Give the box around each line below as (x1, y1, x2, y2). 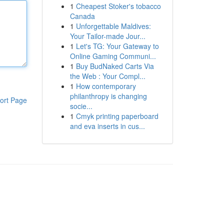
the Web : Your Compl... (69, 71, 145, 81)
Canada (69, 11, 95, 21)
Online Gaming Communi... (69, 51, 156, 61)
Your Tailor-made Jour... (69, 31, 145, 41)
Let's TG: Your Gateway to (75, 41, 159, 51)
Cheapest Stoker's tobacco (75, 1, 161, 11)
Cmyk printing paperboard (75, 111, 158, 121)
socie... (69, 101, 92, 111)
